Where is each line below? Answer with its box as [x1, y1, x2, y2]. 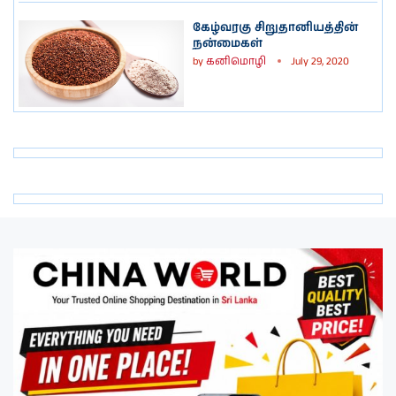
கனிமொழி [206, 54, 266, 70]
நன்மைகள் [193, 35, 263, 53]
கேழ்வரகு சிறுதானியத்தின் [193, 19, 358, 37]
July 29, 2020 [291, 54, 349, 70]
